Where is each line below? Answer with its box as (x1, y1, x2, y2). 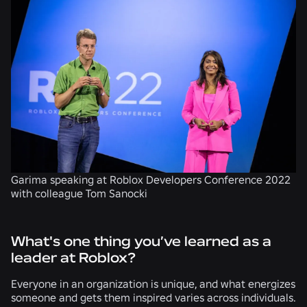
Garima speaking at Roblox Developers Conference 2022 (11, 172, 291, 186)
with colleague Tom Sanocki (11, 186, 147, 200)
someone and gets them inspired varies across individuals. (11, 290, 296, 304)
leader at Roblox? (11, 248, 136, 267)
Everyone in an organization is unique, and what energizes (11, 276, 295, 291)
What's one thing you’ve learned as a (11, 232, 271, 250)
